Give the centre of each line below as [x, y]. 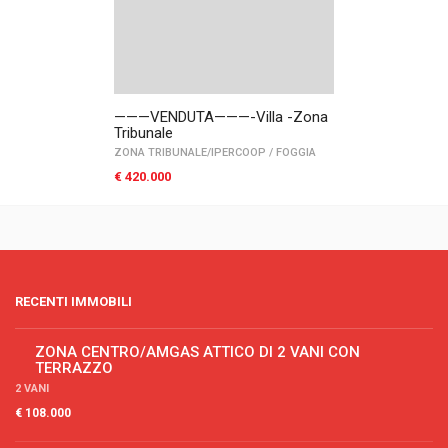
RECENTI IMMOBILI [73, 301]
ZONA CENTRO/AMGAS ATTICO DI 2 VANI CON [197, 352]
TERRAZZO [74, 368]
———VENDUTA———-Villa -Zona [221, 117]
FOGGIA [294, 152]
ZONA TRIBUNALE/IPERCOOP [191, 152]
